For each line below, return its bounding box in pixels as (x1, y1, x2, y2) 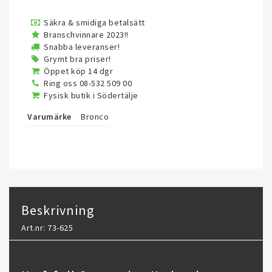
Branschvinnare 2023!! (44, 29, 129, 40)
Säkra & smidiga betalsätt (44, 17, 145, 28)
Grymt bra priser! (44, 53, 111, 64)
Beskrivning (21, 202, 94, 219)
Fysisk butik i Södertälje (44, 90, 138, 101)
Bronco (81, 111, 109, 122)
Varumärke (27, 111, 72, 122)
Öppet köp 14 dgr (44, 66, 113, 76)
